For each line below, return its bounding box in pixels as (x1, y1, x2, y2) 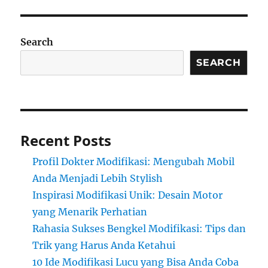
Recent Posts (20, 130, 112, 151)
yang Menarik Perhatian (32, 206, 148, 218)
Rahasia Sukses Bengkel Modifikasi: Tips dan (32, 223, 246, 235)
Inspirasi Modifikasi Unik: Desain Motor (32, 189, 223, 202)
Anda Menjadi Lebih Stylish (32, 172, 163, 185)
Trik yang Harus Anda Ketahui (32, 239, 176, 252)
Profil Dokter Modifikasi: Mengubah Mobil (32, 156, 235, 168)
